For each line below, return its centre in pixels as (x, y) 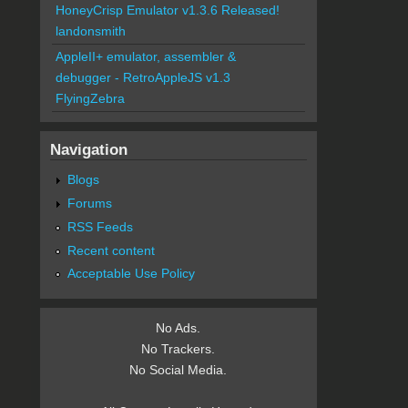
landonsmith (90, 31)
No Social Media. (178, 370)
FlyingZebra (90, 99)
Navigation (88, 150)
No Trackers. (178, 349)
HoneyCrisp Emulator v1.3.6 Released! (167, 10)
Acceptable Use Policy (131, 274)
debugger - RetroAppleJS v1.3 (143, 78)
